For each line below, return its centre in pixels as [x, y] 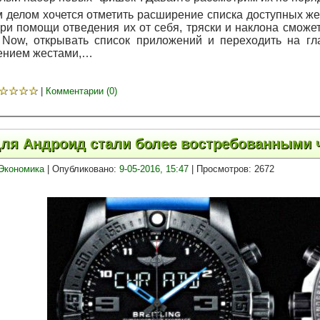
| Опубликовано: [81, 169]
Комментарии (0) [81, 91]
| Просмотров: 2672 [231, 169]
